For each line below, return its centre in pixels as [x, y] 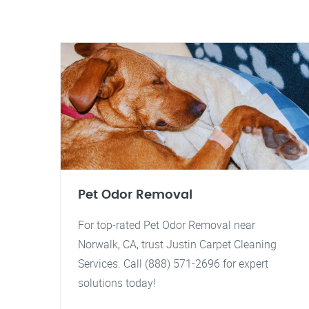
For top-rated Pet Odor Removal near [167, 225]
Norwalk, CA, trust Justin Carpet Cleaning [177, 244]
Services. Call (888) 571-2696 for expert [173, 263]
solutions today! [117, 283]
